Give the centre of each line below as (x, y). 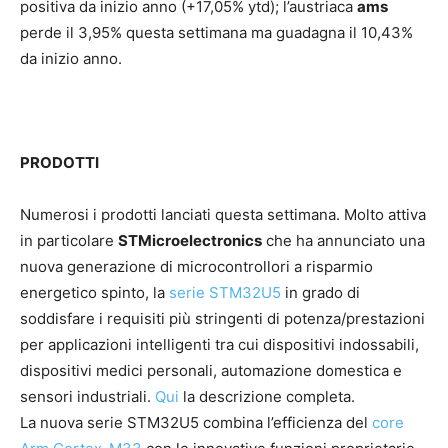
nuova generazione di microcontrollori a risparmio (196, 267)
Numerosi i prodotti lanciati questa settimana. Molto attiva (223, 215)
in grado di (320, 293)
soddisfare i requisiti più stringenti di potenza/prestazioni (222, 319)
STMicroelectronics (190, 241)
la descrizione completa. (267, 397)
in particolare (69, 241)
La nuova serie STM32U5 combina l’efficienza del (196, 423)
